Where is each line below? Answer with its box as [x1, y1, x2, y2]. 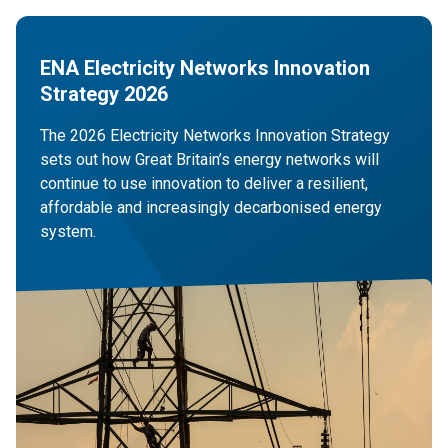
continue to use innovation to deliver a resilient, [40, 173, 368, 193]
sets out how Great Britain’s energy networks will [40, 149, 379, 169]
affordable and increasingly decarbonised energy [40, 197, 382, 217]
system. [40, 221, 96, 241]
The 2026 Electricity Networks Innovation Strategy [40, 125, 390, 145]
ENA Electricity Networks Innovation [40, 55, 370, 80]
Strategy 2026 [40, 81, 168, 106]
